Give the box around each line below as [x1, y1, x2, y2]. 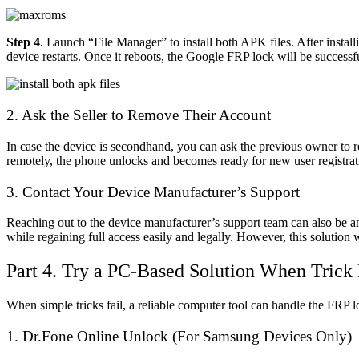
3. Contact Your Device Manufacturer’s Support [6, 183, 300, 200]
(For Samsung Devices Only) [168, 327, 352, 345]
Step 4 [6, 35, 40, 50]
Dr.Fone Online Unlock [22, 327, 168, 345]
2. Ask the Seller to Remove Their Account [6, 107, 271, 124]
